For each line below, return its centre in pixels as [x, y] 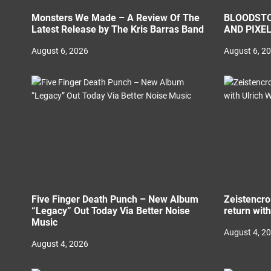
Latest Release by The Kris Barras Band [118, 29]
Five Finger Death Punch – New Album [115, 199]
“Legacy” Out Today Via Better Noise [111, 211]
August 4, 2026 [60, 244]
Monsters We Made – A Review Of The [116, 18]
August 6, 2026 [60, 51]
